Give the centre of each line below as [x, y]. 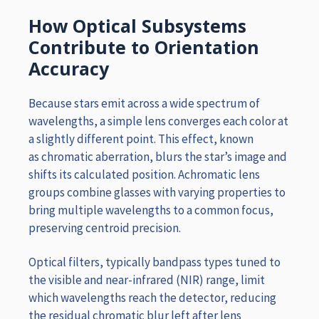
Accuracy [69, 68]
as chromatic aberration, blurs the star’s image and [158, 157]
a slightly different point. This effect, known [141, 139]
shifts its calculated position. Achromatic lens [144, 175]
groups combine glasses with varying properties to [157, 193]
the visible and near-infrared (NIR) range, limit [147, 279]
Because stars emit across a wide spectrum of [144, 104]
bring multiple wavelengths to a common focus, [151, 210]
